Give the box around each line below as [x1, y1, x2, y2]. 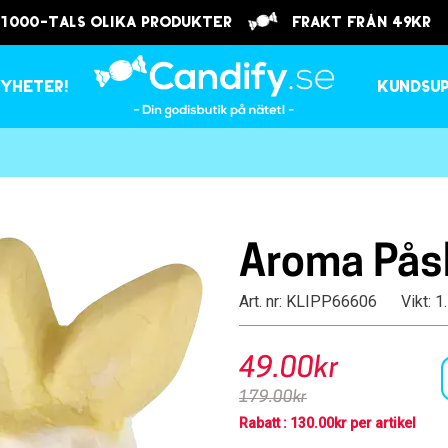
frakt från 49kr [278, 15, 437, 31]
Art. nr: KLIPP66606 [238, 292, 377, 311]
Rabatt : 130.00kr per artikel [238, 415, 416, 431]
